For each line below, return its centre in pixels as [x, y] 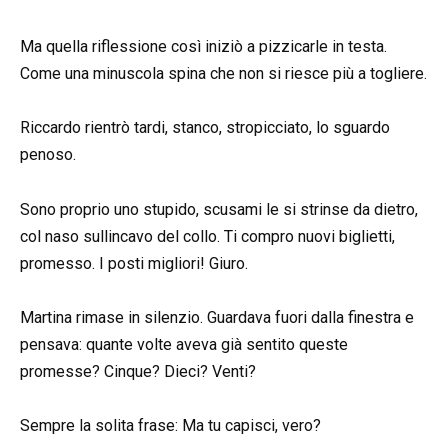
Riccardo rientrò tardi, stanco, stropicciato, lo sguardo [205, 128]
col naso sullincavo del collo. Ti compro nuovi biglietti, [207, 236]
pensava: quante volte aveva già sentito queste [184, 344]
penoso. [48, 155]
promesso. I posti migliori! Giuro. [134, 263]
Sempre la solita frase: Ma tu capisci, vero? [170, 425]
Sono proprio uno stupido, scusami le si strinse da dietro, [219, 209]
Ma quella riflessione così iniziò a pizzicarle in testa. [203, 47]
